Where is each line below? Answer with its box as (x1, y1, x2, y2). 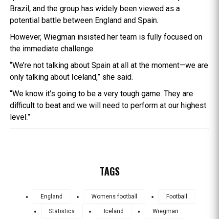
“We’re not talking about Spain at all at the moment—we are (10, 60, 208, 70)
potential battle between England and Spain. (10, 15, 158, 25)
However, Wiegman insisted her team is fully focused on (10, 32, 202, 42)
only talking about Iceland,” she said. (10, 72, 133, 82)
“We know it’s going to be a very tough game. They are (10, 88, 193, 98)
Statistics (49, 207, 75, 215)
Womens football (91, 193, 137, 200)
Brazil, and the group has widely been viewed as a (10, 3, 180, 13)
